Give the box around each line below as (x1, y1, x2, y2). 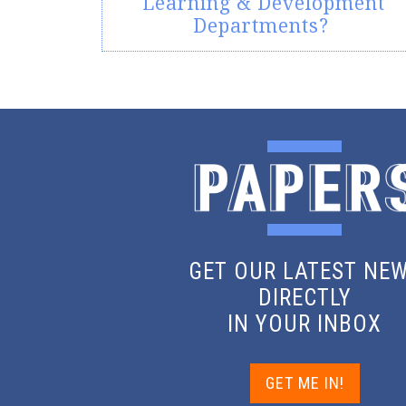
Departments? (193, 13, 334, 39)
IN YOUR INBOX (227, 310, 382, 337)
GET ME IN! (265, 372, 344, 392)
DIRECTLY (257, 284, 352, 311)
